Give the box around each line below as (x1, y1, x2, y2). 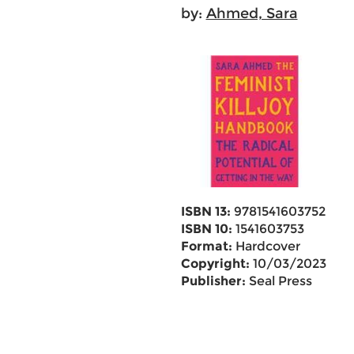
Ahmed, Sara (205, 5, 298, 22)
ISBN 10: (180, 221, 232, 236)
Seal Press (245, 273, 312, 288)
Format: (180, 239, 232, 254)
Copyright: (180, 256, 250, 271)
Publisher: (180, 273, 246, 288)
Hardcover (232, 239, 300, 254)
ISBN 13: (180, 204, 231, 219)
